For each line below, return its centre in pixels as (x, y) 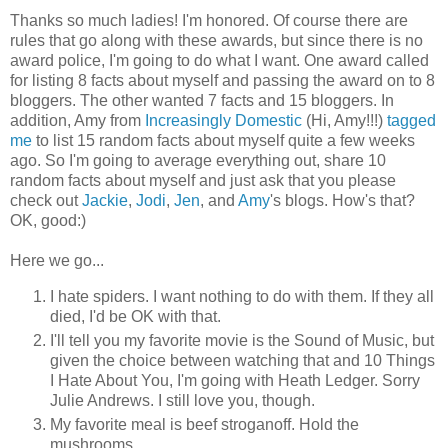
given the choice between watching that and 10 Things (242, 360)
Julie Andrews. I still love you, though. (182, 400)
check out (46, 201)
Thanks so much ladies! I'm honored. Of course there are (209, 21)
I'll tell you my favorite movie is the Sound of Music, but (242, 340)
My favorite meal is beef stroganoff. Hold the (204, 424)
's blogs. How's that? (342, 201)
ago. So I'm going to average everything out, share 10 (198, 161)
